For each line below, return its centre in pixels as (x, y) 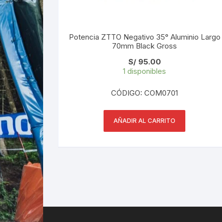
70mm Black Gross (145, 46)
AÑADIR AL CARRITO (145, 120)
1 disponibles (145, 71)
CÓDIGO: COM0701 (145, 93)
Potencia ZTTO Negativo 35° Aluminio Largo (144, 37)
